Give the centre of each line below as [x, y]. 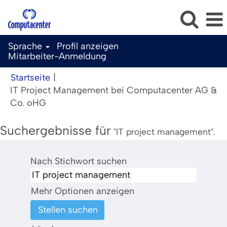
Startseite [30, 78]
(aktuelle [63, 102]
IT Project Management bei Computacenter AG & [114, 90]
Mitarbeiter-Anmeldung [57, 56]
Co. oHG [28, 103]
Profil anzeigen [88, 46]
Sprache [26, 46]
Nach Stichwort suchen [79, 161]
